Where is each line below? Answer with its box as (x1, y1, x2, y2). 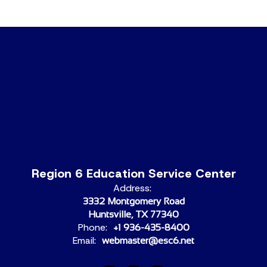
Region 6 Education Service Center (31, 166, 236, 181)
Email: (73, 234, 96, 247)
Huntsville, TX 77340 (88, 209, 179, 219)
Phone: (77, 221, 107, 234)
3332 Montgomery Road (82, 196, 185, 206)
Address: (113, 182, 151, 194)
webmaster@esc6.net (102, 235, 194, 246)
